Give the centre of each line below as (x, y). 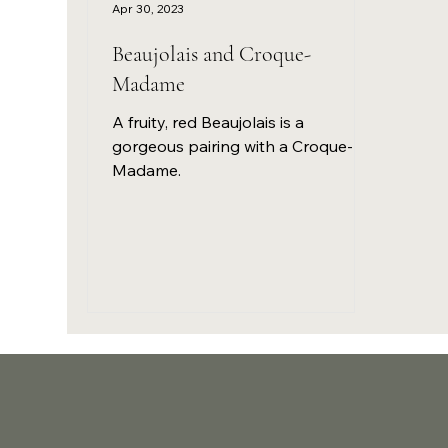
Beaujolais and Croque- (212, 53)
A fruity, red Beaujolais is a (208, 121)
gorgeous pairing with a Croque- (233, 145)
